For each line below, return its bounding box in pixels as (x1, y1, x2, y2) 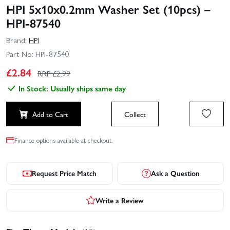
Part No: (6, 48, 33, 60)
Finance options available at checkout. (14, 135, 113, 145)
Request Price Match (32, 168, 97, 179)
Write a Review (95, 195, 144, 205)
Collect (124, 109, 146, 120)
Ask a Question (150, 168, 200, 179)
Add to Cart (32, 109, 68, 120)
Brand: (6, 34, 27, 46)
